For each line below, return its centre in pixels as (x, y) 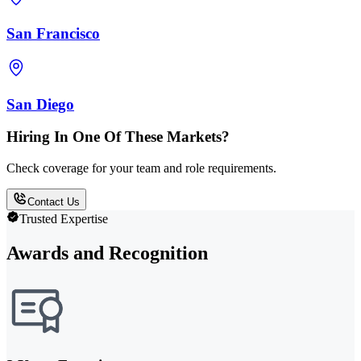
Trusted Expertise (64, 219)
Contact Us (54, 202)
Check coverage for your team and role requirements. (141, 168)
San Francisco (53, 34)
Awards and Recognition (107, 253)
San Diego (40, 104)
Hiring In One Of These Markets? (118, 137)
